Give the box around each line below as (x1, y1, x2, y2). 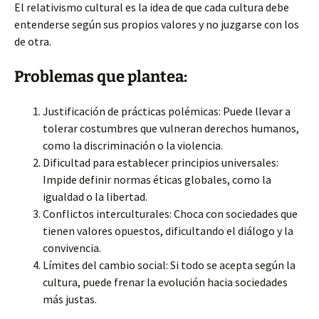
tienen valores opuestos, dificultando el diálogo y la (43, 224, 293, 238)
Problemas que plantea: (14, 67, 187, 86)
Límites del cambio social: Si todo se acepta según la (43, 258, 296, 272)
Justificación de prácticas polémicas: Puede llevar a (43, 104, 291, 118)
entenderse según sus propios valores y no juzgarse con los (14, 17, 299, 31)
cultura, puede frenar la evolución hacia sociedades (43, 275, 288, 289)
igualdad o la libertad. (43, 189, 147, 204)
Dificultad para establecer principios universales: (43, 155, 278, 169)
